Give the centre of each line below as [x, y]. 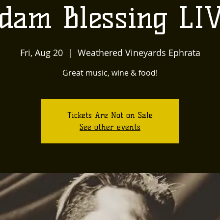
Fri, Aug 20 [41, 53]
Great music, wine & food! [110, 73]
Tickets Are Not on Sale [110, 115]
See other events [110, 127]
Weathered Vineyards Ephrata [139, 53]
